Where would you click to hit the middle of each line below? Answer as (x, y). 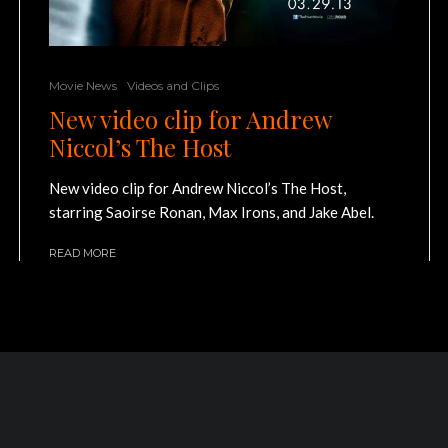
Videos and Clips (173, 86)
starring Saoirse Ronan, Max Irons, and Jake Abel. (211, 212)
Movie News (83, 86)
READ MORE (82, 253)
